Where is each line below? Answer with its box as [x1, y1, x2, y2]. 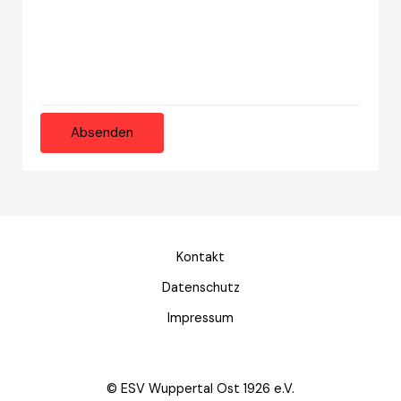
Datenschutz [161, 278, 240, 296]
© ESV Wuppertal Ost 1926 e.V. [107, 380, 294, 397]
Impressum [167, 309, 234, 327]
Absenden [71, 123, 133, 141]
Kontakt [176, 248, 225, 266]
